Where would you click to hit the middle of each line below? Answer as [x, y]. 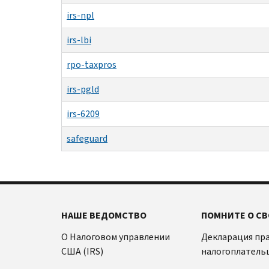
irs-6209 [83, 113]
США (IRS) [82, 251]
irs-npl [80, 15]
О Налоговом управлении [116, 237]
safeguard [87, 138]
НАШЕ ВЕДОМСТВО [104, 215]
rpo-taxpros [92, 64]
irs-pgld [83, 89]
